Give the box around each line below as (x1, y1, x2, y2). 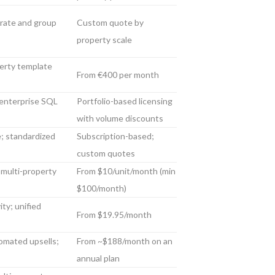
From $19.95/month (77, 209, 152, 220)
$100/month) (77, 183, 126, 193)
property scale (77, 34, 132, 45)
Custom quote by (77, 17, 144, 28)
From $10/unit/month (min (77, 166, 176, 176)
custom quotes (77, 148, 135, 158)
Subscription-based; (77, 131, 154, 141)
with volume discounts (77, 113, 163, 123)
